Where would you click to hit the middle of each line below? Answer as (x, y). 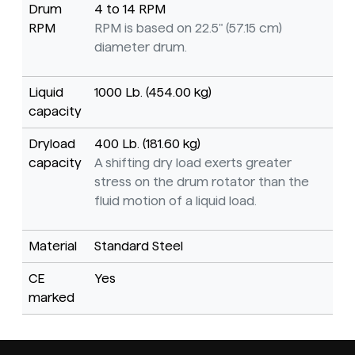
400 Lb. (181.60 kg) (147, 144)
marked (52, 298)
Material (53, 246)
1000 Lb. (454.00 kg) (153, 93)
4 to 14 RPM (130, 10)
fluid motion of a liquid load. (176, 201)
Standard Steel (139, 246)
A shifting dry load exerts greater (193, 163)
